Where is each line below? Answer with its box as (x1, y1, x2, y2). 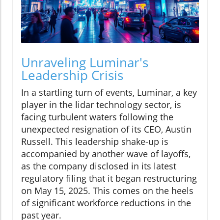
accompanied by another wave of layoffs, (21, 148, 191, 160)
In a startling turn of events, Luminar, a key (21, 86, 197, 99)
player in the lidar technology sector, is (21, 99, 181, 111)
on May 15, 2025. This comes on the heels (21, 185, 193, 197)
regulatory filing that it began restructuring (21, 172, 197, 185)
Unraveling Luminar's (21, 54, 148, 72)
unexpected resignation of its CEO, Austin (21, 123, 192, 136)
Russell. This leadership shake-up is (21, 136, 168, 148)
